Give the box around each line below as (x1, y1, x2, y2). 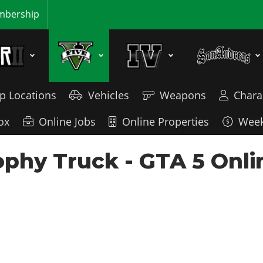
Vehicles (88, 87, 130, 102)
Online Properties (122, 114, 210, 129)
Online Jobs (38, 114, 96, 129)
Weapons (159, 87, 206, 102)
